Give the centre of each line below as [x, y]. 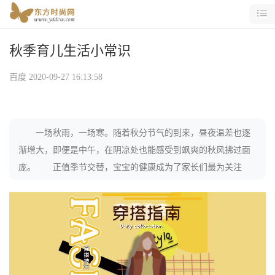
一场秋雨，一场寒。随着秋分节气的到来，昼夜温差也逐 [134, 133]
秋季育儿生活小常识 [70, 51]
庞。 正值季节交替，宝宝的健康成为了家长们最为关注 [130, 167]
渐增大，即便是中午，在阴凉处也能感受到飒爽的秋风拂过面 [134, 150]
